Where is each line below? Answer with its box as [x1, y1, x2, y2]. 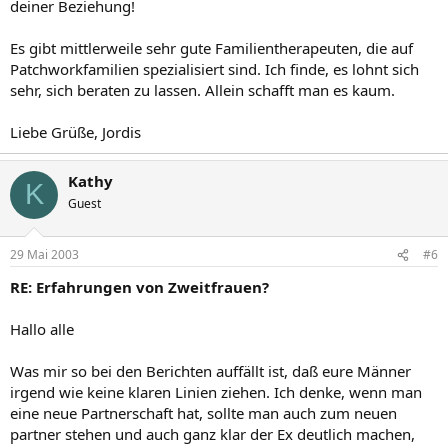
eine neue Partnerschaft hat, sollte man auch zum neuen [10, 403, 397, 423]
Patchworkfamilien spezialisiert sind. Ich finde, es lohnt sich [10, 58, 419, 79]
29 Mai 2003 [10, 246, 79, 263]
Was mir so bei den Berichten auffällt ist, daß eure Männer [10, 361, 411, 381]
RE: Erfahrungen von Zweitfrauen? [10, 277, 269, 297]
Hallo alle [10, 319, 74, 339]
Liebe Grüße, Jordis [10, 121, 141, 142]
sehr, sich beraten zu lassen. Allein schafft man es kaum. [10, 79, 395, 100]
